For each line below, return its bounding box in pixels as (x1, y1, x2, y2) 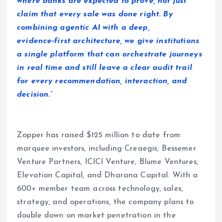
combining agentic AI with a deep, (17, 23, 150, 32)
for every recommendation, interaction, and (17, 77, 187, 85)
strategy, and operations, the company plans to (17, 198, 194, 206)
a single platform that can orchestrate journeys (17, 50, 202, 58)
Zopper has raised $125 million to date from (17, 131, 181, 139)
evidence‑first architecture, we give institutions (17, 37, 199, 45)
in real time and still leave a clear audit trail (17, 63, 192, 72)
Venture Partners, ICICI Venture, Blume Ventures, (17, 158, 198, 166)
